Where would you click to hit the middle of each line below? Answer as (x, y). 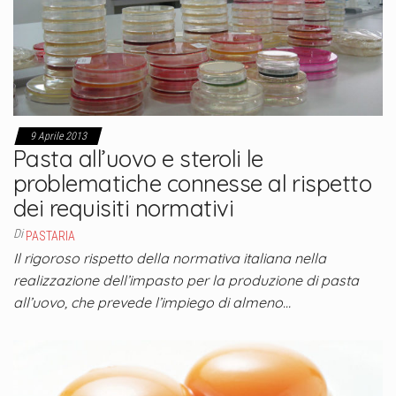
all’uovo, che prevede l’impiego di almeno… (152, 303)
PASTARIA (50, 236)
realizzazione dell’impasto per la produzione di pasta (186, 281)
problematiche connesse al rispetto (193, 184)
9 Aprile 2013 (58, 137)
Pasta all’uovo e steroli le (138, 159)
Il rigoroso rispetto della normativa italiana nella (170, 259)
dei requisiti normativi (124, 209)
